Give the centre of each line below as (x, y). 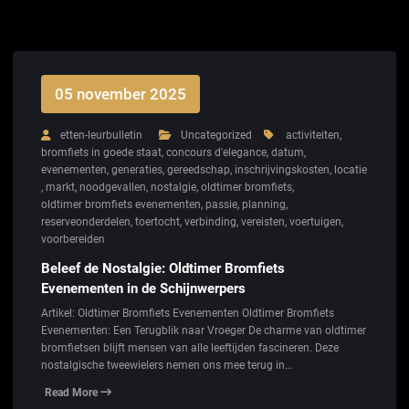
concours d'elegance (216, 153)
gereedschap (199, 170)
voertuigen (315, 222)
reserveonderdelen (86, 222)
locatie (351, 170)
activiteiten (313, 136)
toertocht (157, 222)
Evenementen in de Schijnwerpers (143, 288)
